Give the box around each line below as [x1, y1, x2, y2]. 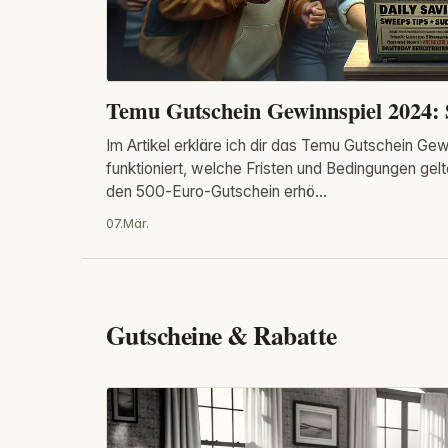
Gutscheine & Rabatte [106, 316, 337, 355]
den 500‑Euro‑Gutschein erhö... [106, 181, 327, 201]
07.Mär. [106, 216, 149, 232]
